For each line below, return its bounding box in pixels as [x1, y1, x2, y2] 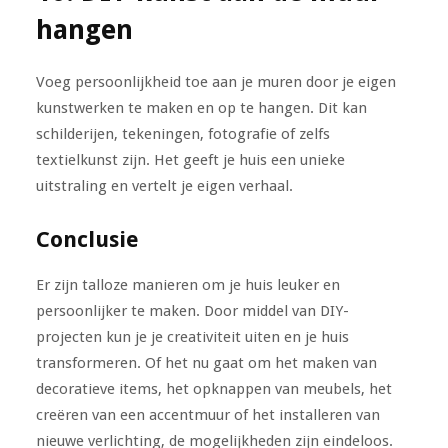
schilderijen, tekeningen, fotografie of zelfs [35, 124, 330, 143]
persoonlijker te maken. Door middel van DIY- [35, 301, 349, 320]
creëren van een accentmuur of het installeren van [35, 405, 380, 424]
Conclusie [35, 226, 139, 252]
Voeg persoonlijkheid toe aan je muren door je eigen [35, 72, 396, 91]
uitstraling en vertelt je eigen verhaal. [35, 176, 293, 195]
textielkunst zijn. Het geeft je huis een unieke [35, 150, 345, 169]
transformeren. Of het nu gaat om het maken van [35, 353, 377, 372]
